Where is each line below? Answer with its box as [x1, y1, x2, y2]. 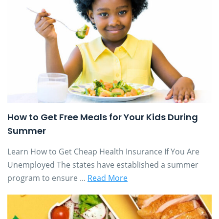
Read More [88, 172, 128, 183]
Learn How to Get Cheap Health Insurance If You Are [7, 146, 199, 157]
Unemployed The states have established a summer [7, 159, 198, 170]
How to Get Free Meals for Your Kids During [7, 110, 198, 123]
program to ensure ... [7, 172, 88, 183]
